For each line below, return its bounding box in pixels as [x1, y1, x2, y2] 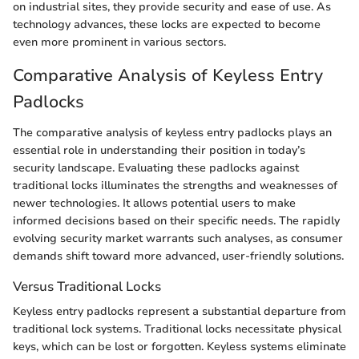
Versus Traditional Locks [13, 276, 161, 296]
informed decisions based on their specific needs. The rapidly [13, 212, 340, 228]
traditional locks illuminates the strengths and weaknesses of [13, 177, 337, 193]
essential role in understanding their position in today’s [13, 142, 305, 158]
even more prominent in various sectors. [13, 34, 226, 50]
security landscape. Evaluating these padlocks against [13, 159, 299, 175]
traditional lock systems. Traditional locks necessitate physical [13, 321, 341, 337]
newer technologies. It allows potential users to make [13, 195, 296, 211]
